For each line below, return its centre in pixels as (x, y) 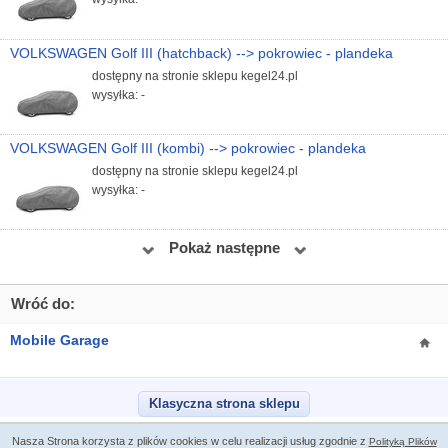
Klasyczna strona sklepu (224, 404)
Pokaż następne (224, 248)
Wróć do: (43, 304)
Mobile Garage (60, 341)
